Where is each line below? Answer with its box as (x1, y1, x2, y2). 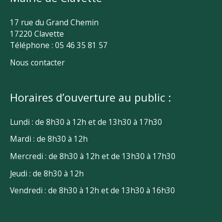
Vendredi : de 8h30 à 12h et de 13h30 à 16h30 (10, 185, 175, 196)
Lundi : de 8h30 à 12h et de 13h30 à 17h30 (10, 116, 162, 127)
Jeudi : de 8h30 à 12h (10, 167, 84, 179)
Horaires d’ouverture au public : (10, 90, 171, 105)
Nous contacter (10, 56, 65, 68)
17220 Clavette (10, 28, 64, 39)
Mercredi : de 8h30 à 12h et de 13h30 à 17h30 (10, 151, 175, 162)
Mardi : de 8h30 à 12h (10, 133, 88, 145)
